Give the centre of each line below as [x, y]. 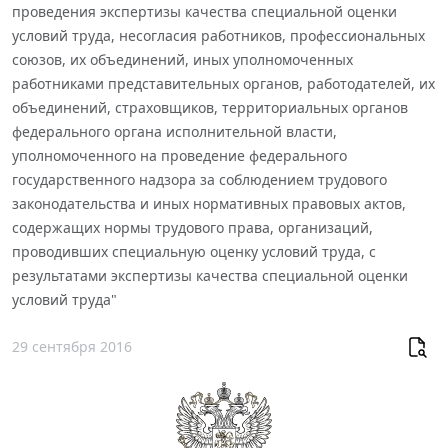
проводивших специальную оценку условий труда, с [194, 251]
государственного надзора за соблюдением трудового [199, 179]
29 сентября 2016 [72, 347]
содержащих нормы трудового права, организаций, [192, 227]
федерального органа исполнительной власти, [174, 131]
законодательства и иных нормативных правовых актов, [209, 203]
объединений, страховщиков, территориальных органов [210, 107]
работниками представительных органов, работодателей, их [223, 83]
